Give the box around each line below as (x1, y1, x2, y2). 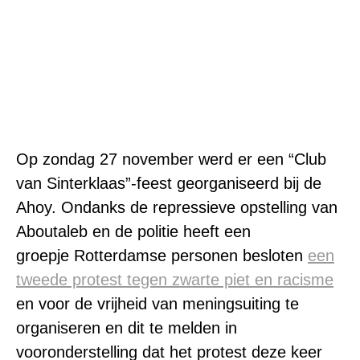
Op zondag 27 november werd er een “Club (16, 150, 326, 168)
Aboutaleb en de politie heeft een (16, 223, 251, 240)
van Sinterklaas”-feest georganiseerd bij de (16, 174, 321, 192)
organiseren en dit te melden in (16, 319, 237, 337)
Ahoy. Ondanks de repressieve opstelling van (16, 198, 337, 216)
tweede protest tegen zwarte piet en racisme (16, 271, 333, 288)
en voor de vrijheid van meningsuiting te (16, 295, 299, 313)
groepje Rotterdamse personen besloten (16, 247, 308, 264)
